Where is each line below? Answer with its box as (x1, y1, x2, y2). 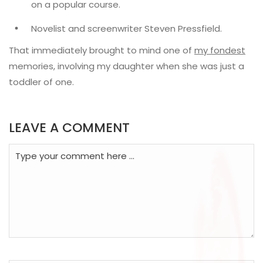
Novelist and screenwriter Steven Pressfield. (31, 22, 222, 35)
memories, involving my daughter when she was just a (9, 59, 244, 72)
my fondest (194, 43, 245, 56)
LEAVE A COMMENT (9, 118, 130, 137)
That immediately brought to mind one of (9, 43, 194, 56)
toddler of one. (9, 75, 74, 88)
